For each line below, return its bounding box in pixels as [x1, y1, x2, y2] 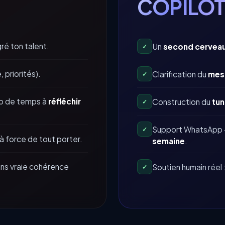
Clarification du [152, 69, 208, 79]
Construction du [152, 97, 212, 107]
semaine [152, 136, 185, 146]
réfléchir [48, 96, 81, 106]
